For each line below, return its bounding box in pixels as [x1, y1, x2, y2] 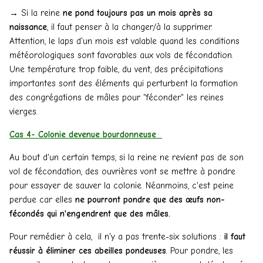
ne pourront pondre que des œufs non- [75, 194, 225, 205]
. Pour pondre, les [166, 245, 233, 256]
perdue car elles [9, 194, 75, 205]
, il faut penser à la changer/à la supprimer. [47, 21, 215, 32]
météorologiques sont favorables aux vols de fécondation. [9, 49, 236, 60]
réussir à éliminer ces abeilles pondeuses [9, 245, 166, 256]
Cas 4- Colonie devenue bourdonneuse [9, 129, 162, 140]
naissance [9, 21, 47, 32]
